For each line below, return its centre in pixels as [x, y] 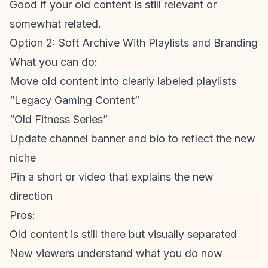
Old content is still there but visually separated [123, 234]
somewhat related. [55, 24]
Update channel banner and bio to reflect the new [133, 138]
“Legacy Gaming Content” [74, 100]
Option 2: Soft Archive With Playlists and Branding [134, 43]
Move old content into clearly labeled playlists [123, 81]
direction [31, 196]
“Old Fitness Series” [59, 119]
